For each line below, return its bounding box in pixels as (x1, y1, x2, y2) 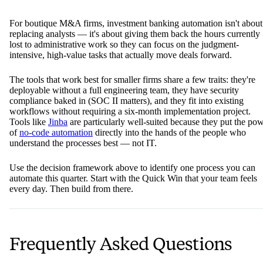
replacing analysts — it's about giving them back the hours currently (9, 29, 260, 39)
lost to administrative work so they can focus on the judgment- (9, 39, 239, 50)
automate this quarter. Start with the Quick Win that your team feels (9, 173, 257, 184)
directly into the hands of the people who (93, 127, 246, 138)
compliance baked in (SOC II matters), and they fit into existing (9, 96, 244, 106)
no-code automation (19, 127, 93, 138)
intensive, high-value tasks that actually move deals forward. (9, 50, 232, 60)
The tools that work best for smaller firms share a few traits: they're (9, 75, 255, 85)
